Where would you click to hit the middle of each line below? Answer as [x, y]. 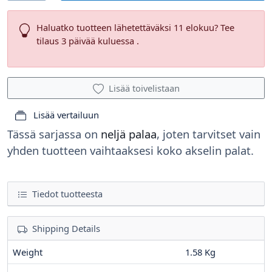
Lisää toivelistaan [144, 88]
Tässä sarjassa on [54, 134]
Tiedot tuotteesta [66, 194]
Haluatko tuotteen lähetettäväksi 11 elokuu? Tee [136, 28]
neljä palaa [129, 134]
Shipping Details [66, 229]
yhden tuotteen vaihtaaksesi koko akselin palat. [131, 151]
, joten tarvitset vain [209, 134]
